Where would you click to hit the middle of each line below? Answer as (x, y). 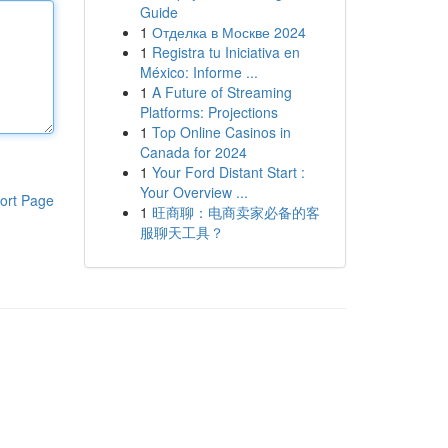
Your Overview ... (193, 192)
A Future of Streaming (221, 92)
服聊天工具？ (181, 232)
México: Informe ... (198, 72)
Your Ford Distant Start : (228, 172)
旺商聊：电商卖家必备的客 (235, 212)
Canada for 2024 (193, 152)
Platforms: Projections (208, 112)
